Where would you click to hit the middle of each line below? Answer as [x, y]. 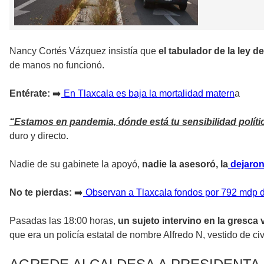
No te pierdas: [41, 192]
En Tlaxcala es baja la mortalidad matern [148, 93]
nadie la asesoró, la [184, 164]
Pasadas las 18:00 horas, [62, 220]
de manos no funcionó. [57, 65]
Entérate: [30, 93]
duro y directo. [39, 136]
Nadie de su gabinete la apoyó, [75, 164]
